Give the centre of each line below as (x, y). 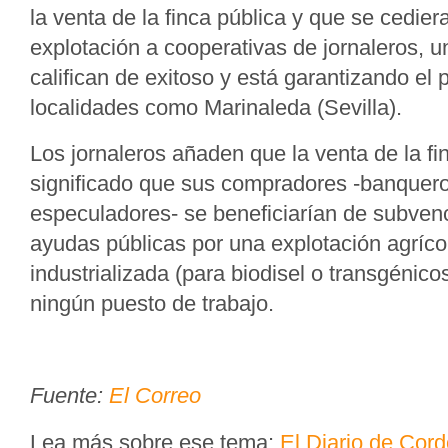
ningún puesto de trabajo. (152, 303)
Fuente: (69, 395)
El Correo (155, 395)
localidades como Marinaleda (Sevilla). (216, 107)
